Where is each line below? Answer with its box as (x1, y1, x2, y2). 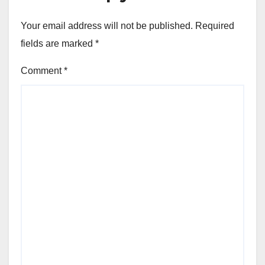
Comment (21, 66, 64, 76)
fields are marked (21, 38, 95, 49)
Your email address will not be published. (21, 21, 193, 31)
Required (195, 21, 234, 31)
